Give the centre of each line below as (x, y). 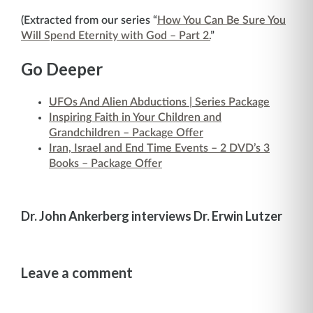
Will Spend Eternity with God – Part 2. (116, 36)
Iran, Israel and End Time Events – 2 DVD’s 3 (159, 148)
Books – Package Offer (105, 163)
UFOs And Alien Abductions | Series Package (159, 102)
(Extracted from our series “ (89, 20)
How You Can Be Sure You (221, 20)
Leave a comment (77, 273)
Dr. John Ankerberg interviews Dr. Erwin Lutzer (152, 216)
